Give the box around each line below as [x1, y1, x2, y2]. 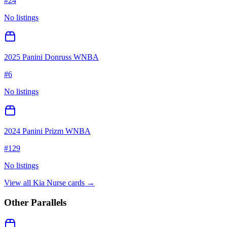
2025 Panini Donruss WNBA [4, 53, 99, 62]
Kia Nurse [33, 178, 66, 187]
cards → [66, 178, 95, 187]
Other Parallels [4, 197, 66, 208]
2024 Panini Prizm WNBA [4, 127, 91, 136]
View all [4, 178, 33, 187]
